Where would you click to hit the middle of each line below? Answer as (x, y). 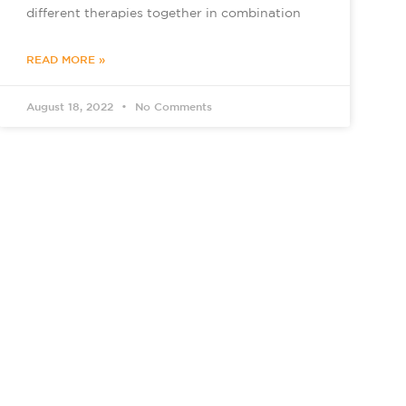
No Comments (172, 106)
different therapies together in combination (164, 13)
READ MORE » (66, 59)
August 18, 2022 (72, 106)
